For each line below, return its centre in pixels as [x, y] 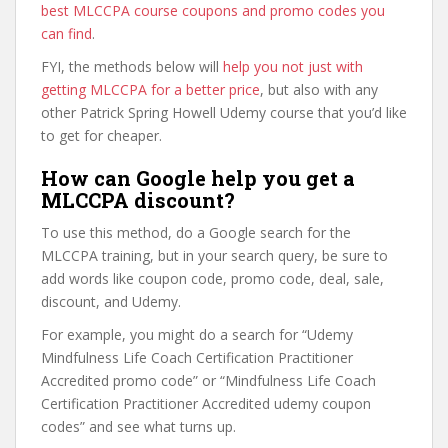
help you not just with [293, 66]
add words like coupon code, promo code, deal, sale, [212, 278]
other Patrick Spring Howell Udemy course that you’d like [224, 112]
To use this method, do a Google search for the [196, 232]
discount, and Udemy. [111, 301]
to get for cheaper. [101, 135]
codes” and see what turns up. [138, 426]
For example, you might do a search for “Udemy [197, 334]
